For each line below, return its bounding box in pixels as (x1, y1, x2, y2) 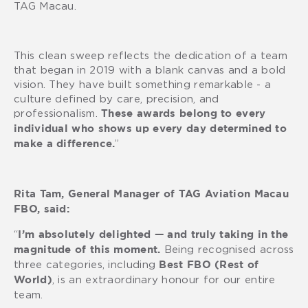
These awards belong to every (101, 109, 266, 118)
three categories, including (14, 258, 159, 269)
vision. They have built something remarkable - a (14, 78, 272, 89)
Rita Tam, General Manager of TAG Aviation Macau (14, 189, 289, 199)
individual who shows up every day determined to (14, 124, 287, 133)
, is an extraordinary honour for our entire (52, 273, 276, 285)
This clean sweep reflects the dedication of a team (14, 49, 287, 60)
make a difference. (14, 139, 115, 148)
